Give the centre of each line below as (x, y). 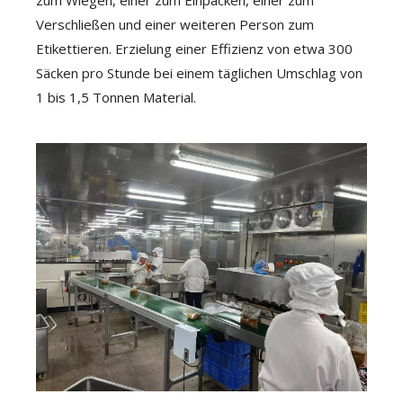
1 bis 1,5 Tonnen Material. (116, 97)
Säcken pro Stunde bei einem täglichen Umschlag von (199, 73)
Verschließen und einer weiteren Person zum (175, 24)
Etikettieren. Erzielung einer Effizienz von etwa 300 (194, 49)
